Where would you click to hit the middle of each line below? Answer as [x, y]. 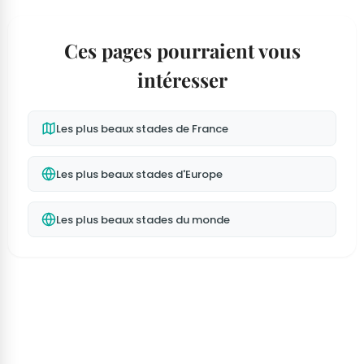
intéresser [182, 80]
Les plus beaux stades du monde [143, 219]
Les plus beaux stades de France [142, 128]
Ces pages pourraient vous [182, 51]
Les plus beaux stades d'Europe [139, 174]
